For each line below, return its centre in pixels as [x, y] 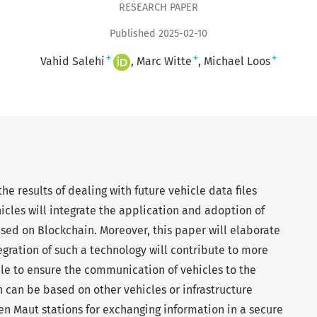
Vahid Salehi [73, 62]
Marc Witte [164, 62]
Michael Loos [237, 62]
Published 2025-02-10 [158, 34]
